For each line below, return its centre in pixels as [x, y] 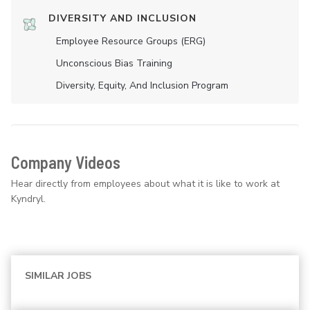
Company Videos [66, 163]
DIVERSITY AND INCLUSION [122, 19]
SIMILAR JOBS [58, 276]
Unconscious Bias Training [114, 64]
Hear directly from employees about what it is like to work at [145, 184]
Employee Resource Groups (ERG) [131, 42]
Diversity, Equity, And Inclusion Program [142, 86]
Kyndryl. [28, 199]
